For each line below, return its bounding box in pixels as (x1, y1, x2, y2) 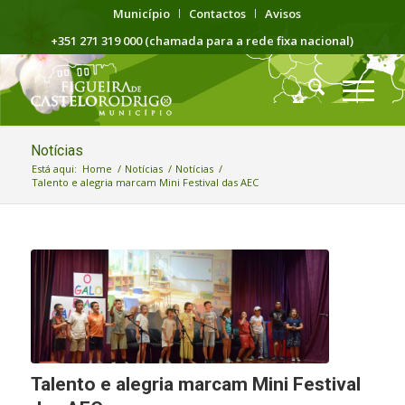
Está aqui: (31, 162, 77, 175)
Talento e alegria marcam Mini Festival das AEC (31, 175, 259, 189)
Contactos (188, 5, 246, 22)
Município (112, 5, 170, 22)
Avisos (264, 5, 301, 22)
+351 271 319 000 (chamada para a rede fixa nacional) (51, 33, 354, 49)
